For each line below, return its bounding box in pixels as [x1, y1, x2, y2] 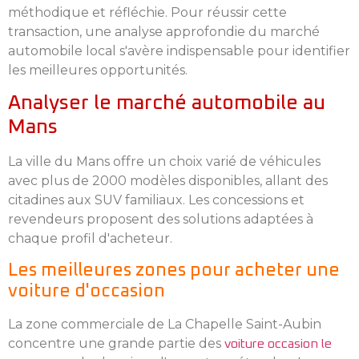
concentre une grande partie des [8, 335, 224, 351]
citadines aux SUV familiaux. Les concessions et [8, 192, 305, 208]
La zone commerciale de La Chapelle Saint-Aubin [8, 316, 321, 332]
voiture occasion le [224, 337, 332, 350]
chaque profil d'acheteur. [8, 231, 172, 247]
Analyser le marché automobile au [8, 93, 325, 114]
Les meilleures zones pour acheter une [8, 261, 340, 280]
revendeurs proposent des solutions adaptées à [8, 212, 313, 228]
